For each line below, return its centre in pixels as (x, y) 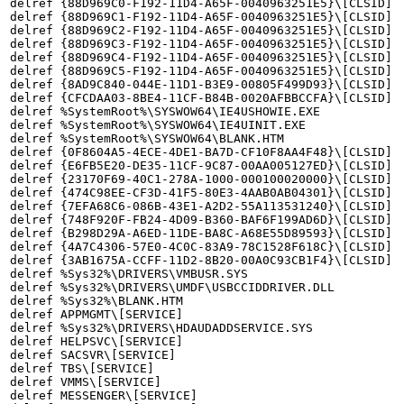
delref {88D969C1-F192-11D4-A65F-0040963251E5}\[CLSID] (201, 17)
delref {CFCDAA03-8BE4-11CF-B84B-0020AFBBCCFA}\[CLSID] (201, 98)
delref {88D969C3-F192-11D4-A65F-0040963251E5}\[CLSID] (201, 44)
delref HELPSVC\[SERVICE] (96, 342)
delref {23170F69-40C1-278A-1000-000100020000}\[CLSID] (201, 179)
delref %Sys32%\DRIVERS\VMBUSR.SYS (129, 274)
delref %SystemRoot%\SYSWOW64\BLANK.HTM (147, 139)
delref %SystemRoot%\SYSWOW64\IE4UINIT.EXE (158, 125)
